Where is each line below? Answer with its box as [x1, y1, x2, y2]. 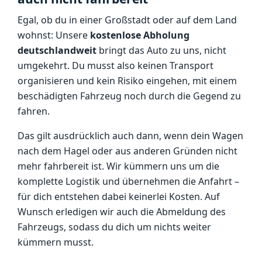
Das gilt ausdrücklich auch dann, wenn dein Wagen [18, 129, 243, 142]
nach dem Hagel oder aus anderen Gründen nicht [18, 144, 237, 157]
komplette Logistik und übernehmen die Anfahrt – [18, 175, 239, 188]
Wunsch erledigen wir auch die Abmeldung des [18, 205, 226, 218]
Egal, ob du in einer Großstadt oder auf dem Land [18, 13, 237, 26]
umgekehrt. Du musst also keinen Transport [18, 59, 213, 72]
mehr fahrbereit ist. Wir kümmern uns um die [18, 160, 219, 173]
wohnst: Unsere [18, 29, 90, 42]
